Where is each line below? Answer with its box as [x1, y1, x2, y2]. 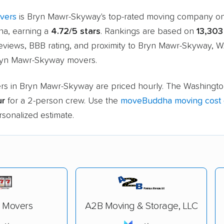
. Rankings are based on [100, 26, 196, 36]
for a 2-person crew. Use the [5, 96, 120, 105]
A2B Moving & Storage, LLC [84, 200, 198, 211]
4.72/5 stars [51, 26, 100, 36]
